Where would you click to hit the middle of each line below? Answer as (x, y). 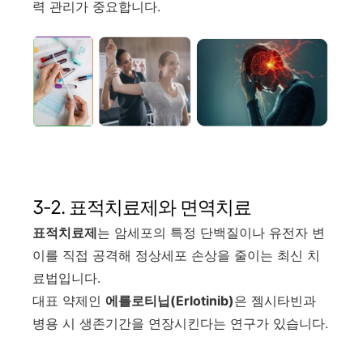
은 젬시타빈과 (275, 300)
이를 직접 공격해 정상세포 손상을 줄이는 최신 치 (176, 255)
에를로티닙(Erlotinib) (170, 300)
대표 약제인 (69, 300)
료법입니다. (66, 278)
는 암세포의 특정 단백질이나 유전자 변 (211, 232)
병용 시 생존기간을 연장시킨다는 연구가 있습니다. (180, 323)
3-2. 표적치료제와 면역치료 (142, 207)
